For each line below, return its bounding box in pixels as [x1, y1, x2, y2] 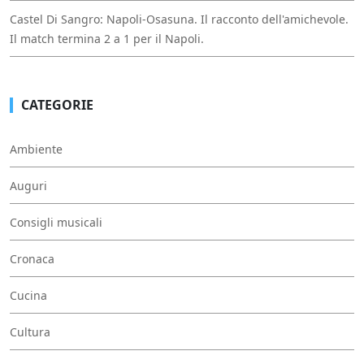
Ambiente [10, 141, 63, 158]
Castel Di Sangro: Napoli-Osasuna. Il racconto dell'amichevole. [10, 11, 349, 28]
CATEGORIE [21, 96, 93, 115]
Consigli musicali [10, 214, 102, 231]
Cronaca [10, 251, 54, 267]
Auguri [10, 178, 47, 194]
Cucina [10, 288, 47, 304]
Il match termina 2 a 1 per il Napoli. [10, 31, 204, 47]
